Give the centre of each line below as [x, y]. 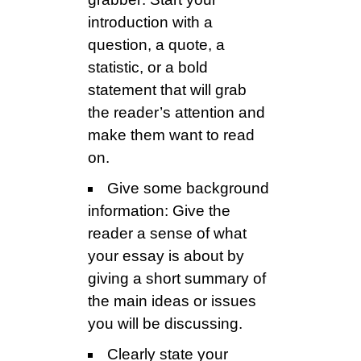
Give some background [188, 189]
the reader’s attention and [176, 113]
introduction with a [150, 23]
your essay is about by [166, 256]
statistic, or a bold [148, 68]
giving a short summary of [177, 279]
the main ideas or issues [172, 301]
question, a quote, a [156, 45]
